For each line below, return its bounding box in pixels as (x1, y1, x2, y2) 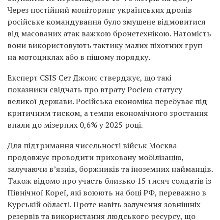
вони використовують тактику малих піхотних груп (7, 40, 202, 51)
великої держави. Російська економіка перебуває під (7, 96, 207, 107)
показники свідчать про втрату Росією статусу (7, 84, 182, 95)
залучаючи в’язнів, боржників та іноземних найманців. (7, 164, 213, 174)
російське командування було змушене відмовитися (7, 16, 206, 27)
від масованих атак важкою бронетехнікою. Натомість (7, 28, 211, 39)
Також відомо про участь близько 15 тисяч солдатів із (7, 175, 211, 186)
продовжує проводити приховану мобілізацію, (7, 152, 184, 163)
